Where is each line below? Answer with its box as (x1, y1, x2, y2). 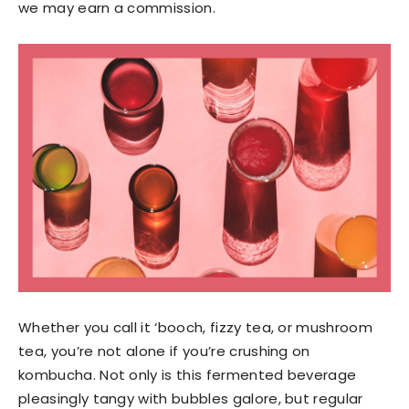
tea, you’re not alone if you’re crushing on (18, 341, 310, 361)
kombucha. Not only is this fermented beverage (18, 365, 357, 384)
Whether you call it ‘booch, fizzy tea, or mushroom (18, 318, 373, 337)
